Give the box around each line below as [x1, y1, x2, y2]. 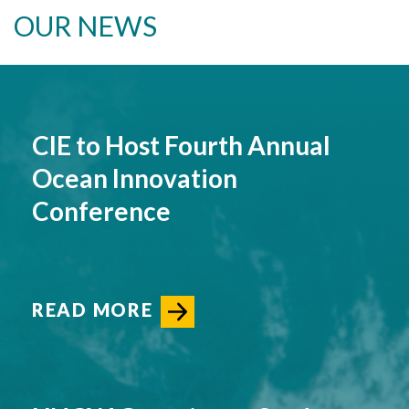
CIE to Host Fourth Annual [32, 130, 330, 162]
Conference [32, 195, 171, 227]
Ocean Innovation [32, 163, 237, 194]
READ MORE [32, 298, 153, 320]
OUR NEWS [14, 9, 157, 43]
